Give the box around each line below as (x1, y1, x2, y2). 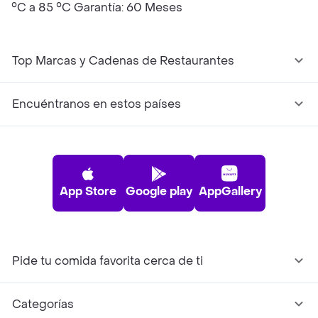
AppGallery (198, 184, 262, 199)
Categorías (12, 297, 74, 312)
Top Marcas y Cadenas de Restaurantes (12, 53, 234, 68)
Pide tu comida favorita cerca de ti (12, 253, 203, 268)
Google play (126, 184, 192, 199)
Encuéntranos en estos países (12, 97, 181, 111)
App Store (60, 184, 116, 199)
